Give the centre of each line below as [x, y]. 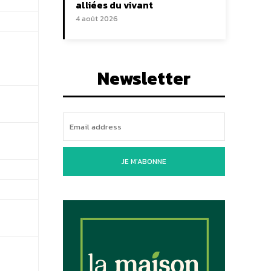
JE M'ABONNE [144, 162]
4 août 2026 [97, 19]
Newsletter [144, 79]
